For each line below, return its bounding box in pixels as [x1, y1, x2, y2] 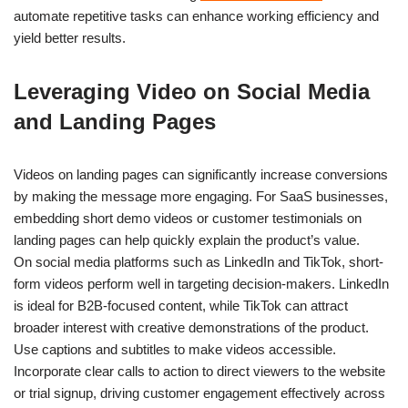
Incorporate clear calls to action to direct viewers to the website [14, 362, 385, 379]
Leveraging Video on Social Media [14, 78, 370, 104]
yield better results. [14, 29, 126, 46]
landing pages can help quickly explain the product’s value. [14, 231, 360, 248]
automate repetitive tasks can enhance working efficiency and [14, 7, 379, 24]
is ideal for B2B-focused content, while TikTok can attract [14, 297, 348, 313]
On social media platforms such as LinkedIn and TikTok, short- [14, 253, 383, 270]
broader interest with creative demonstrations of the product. [14, 319, 369, 335]
